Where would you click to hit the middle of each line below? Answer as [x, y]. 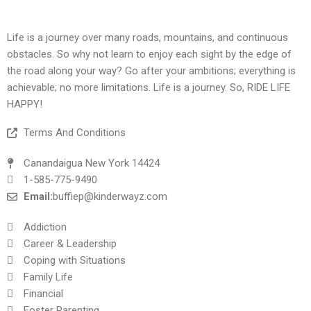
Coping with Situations [74, 261]
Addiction [45, 227]
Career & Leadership [70, 244]
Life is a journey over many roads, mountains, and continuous [148, 38]
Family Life [48, 277]
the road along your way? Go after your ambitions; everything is [151, 71]
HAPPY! [25, 104]
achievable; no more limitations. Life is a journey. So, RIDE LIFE [149, 88]
